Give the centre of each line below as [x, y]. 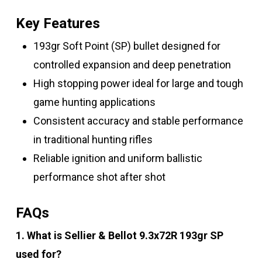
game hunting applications [94, 102]
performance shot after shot [99, 177]
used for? [38, 254]
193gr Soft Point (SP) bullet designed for [127, 46]
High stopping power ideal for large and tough [138, 83]
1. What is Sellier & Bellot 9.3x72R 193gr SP [119, 235]
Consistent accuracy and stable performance [138, 120]
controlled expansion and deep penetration [132, 64]
